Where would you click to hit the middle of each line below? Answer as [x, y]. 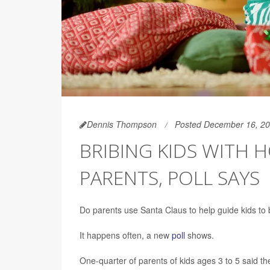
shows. [199, 235]
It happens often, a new [126, 235]
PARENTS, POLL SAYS [170, 177]
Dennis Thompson [122, 124]
